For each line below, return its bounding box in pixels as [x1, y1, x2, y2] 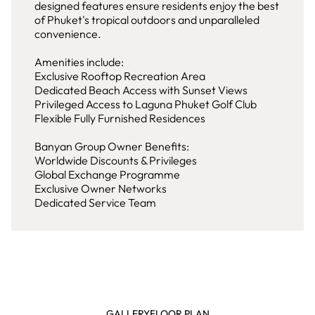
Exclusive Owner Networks [34, 181, 167, 195]
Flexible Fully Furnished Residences [34, 111, 205, 125]
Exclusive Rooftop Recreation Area [34, 69, 205, 83]
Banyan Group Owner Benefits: [34, 139, 189, 153]
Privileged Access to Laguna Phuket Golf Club [34, 97, 257, 111]
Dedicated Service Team [34, 195, 156, 210]
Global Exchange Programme [34, 167, 180, 181]
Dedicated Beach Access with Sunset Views [34, 83, 247, 97]
